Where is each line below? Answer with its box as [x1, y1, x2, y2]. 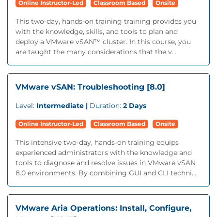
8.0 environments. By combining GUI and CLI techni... [15, 169, 196, 177]
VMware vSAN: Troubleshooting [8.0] [15, 82, 165, 92]
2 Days [123, 101, 146, 110]
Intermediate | [36, 101, 90, 110]
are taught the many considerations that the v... [15, 47, 176, 56]
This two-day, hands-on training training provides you [15, 17, 196, 26]
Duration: [90, 101, 123, 110]
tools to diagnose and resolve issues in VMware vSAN [15, 158, 196, 167]
